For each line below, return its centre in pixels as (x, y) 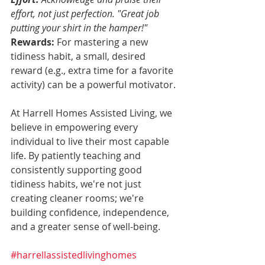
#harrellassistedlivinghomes (74, 255)
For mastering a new (102, 42)
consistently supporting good (77, 169)
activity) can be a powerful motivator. (93, 84)
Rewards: (33, 42)
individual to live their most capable (91, 141)
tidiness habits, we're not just (77, 184)
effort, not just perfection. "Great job (86, 13)
